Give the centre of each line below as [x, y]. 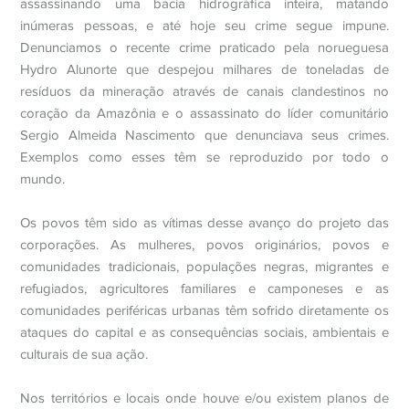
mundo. [43, 179]
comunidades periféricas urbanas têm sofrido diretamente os [204, 310]
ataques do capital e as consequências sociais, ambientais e [204, 332]
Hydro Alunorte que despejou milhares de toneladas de [204, 69]
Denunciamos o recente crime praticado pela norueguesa [204, 47]
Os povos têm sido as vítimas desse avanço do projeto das [204, 223]
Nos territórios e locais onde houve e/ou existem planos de [204, 398]
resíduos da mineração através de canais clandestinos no [204, 91]
